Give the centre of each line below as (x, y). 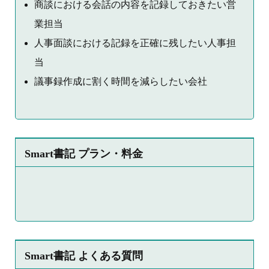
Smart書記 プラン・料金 (84, 154)
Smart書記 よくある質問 (84, 256)
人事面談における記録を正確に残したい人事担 (135, 43)
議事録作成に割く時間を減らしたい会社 (121, 82)
